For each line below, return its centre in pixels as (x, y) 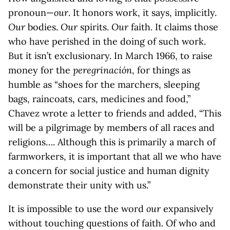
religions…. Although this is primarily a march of (112, 142)
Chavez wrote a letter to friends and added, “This (115, 113)
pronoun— (31, 13)
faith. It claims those (173, 27)
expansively (187, 209)
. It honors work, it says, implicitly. (142, 13)
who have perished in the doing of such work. (107, 41)
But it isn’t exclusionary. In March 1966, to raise (110, 56)
